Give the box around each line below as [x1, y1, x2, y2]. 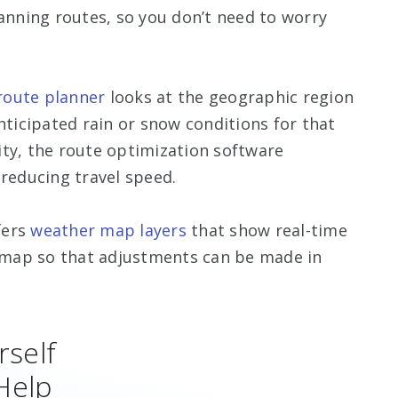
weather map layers [30, 219, 187, 241]
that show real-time [186, 219, 347, 241]
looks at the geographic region [105, 85, 354, 107]
